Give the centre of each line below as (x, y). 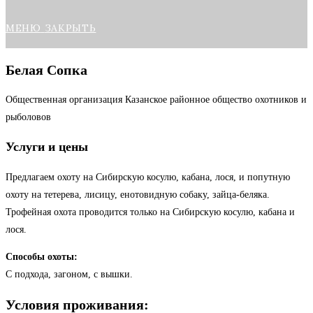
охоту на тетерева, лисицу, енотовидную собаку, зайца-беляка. (138, 195)
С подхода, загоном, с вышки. (69, 275)
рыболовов (28, 117)
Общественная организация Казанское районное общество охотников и (156, 100)
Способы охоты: (42, 257)
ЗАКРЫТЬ (70, 28)
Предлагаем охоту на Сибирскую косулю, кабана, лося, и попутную (148, 177)
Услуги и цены (47, 147)
